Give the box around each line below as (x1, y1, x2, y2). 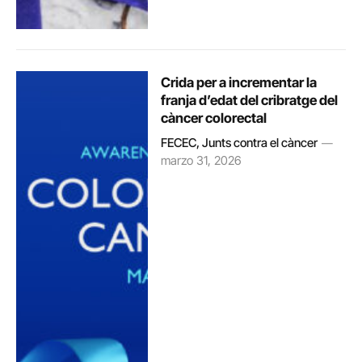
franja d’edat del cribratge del (161, 91, 339, 108)
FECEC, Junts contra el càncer (161, 134, 318, 150)
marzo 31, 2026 (161, 152, 242, 168)
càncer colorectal (161, 109, 267, 126)
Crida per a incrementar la (161, 74, 318, 90)
